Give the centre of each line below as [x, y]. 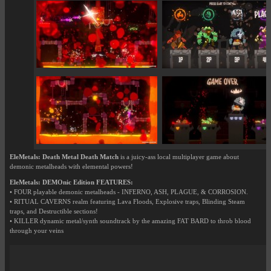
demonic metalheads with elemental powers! [71, 167]
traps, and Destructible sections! [54, 212]
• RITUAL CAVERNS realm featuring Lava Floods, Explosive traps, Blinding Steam [127, 202]
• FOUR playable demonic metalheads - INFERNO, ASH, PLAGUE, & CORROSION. [129, 192]
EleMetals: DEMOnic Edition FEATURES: [71, 183]
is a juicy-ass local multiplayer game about [179, 157]
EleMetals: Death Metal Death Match [64, 157]
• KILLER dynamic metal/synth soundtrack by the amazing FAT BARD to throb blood [130, 221]
